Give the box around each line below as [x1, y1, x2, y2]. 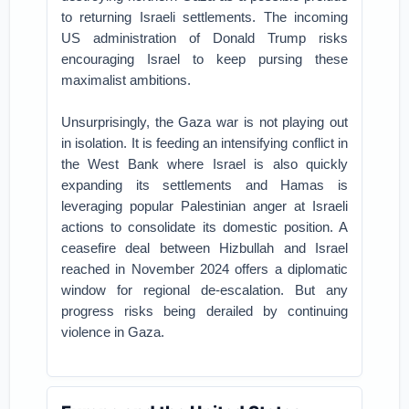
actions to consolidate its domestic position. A [61, 219, 348, 235]
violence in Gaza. [61, 324, 165, 340]
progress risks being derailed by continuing [61, 303, 348, 319]
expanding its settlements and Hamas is [61, 177, 348, 193]
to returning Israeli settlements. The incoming [61, 9, 348, 25]
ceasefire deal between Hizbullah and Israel [61, 240, 348, 256]
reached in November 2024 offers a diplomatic [61, 261, 348, 277]
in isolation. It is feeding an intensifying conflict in [61, 135, 348, 151]
